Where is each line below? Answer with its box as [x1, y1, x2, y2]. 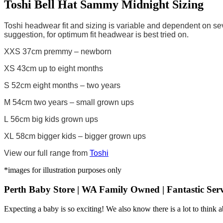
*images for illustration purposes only [4, 166, 121, 175]
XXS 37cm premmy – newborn [4, 47, 111, 56]
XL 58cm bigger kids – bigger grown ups [4, 132, 146, 141]
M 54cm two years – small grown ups [4, 98, 134, 107]
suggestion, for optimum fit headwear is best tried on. [4, 30, 189, 39]
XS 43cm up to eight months [4, 64, 103, 73]
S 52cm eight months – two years [4, 81, 120, 90]
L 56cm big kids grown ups [4, 115, 98, 124]
